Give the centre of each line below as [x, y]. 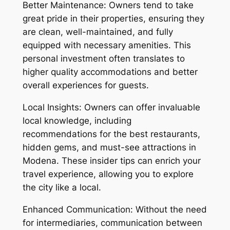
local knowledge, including [77, 120]
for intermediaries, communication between [112, 223]
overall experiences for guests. [85, 85]
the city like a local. [62, 187]
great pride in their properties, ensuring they [113, 18]
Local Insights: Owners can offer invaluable [111, 107]
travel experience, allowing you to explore [108, 174]
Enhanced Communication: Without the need [114, 209]
